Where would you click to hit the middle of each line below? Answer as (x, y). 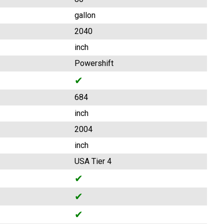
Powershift (94, 63)
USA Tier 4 (93, 161)
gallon (85, 15)
